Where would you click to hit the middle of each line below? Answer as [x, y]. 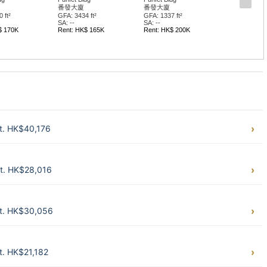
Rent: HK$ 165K [81, 30]
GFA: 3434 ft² [77, 15]
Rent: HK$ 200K [167, 30]
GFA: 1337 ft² [163, 15]
